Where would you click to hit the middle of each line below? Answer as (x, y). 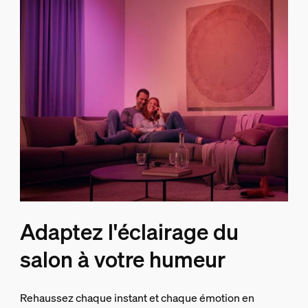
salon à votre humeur (122, 259)
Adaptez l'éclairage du (129, 231)
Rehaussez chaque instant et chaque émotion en (137, 297)
